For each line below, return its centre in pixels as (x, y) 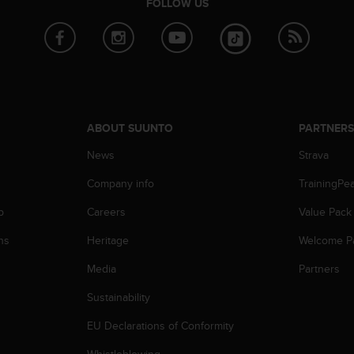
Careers (106, 211)
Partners (320, 268)
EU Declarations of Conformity (160, 325)
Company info (120, 183)
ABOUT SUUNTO (130, 128)
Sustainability (118, 297)
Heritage (107, 240)
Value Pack (326, 211)
